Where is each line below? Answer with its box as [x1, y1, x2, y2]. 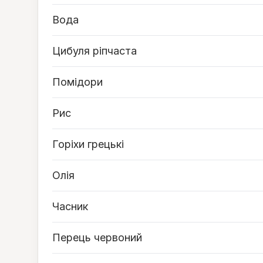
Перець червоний [52, 231, 142, 244]
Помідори [52, 76, 103, 88]
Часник [52, 200, 88, 213]
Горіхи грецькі [52, 138, 124, 150]
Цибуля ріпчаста [52, 45, 137, 57]
